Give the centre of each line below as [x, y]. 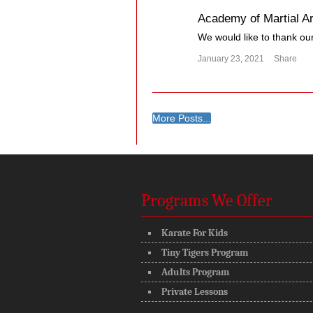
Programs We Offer [207, 200]
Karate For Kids [195, 233]
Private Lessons [195, 291]
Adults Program [195, 272]
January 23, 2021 [231, 59]
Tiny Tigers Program [205, 252]
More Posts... [181, 118]
